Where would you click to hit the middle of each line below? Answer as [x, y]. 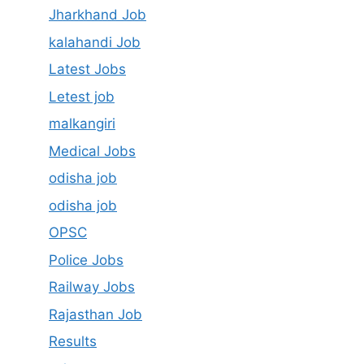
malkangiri [82, 123]
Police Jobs [86, 260]
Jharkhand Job [97, 15]
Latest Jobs [87, 69]
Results [73, 341]
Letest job [82, 96]
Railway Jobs [92, 287]
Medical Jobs [92, 151]
